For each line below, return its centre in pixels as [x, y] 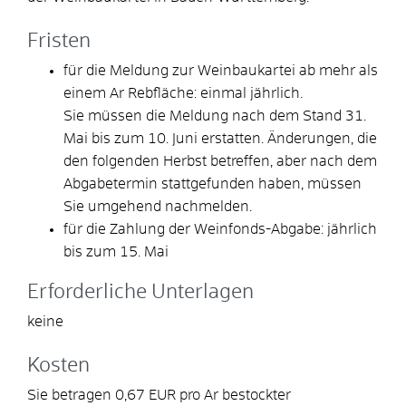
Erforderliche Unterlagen [140, 292]
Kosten [58, 366]
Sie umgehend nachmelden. [158, 206]
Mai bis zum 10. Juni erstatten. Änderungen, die [220, 138]
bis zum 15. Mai [116, 251]
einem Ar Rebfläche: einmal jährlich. [183, 93]
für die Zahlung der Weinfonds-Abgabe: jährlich [220, 229]
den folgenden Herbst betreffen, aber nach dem [220, 161]
